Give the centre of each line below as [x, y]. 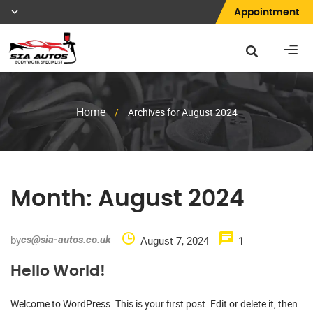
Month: [54, 200]
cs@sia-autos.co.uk [66, 240]
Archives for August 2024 [182, 112]
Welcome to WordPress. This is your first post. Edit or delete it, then [154, 304]
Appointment [267, 13]
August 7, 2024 [175, 241]
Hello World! [58, 271]
